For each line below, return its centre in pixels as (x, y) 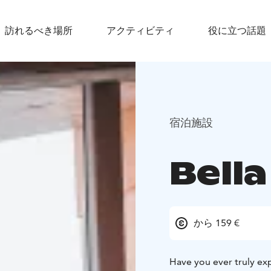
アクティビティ (140, 31)
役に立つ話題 (237, 31)
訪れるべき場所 (39, 31)
